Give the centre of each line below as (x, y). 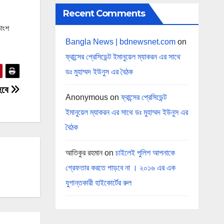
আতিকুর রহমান (84, 152)
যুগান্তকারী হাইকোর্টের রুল (98, 182)
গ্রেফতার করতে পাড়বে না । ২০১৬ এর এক (120, 167)
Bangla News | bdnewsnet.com (120, 41)
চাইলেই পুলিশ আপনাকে (145, 152)
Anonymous (86, 97)
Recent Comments (104, 13)
